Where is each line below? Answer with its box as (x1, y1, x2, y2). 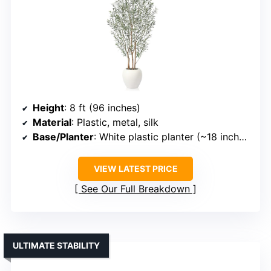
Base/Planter (33, 131, 94, 143)
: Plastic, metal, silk (71, 116, 158, 129)
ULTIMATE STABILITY (13, 240, 100, 251)
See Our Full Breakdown (81, 183, 190, 195)
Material (33, 116, 71, 129)
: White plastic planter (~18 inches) (94, 131, 239, 143)
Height (33, 102, 64, 114)
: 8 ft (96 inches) (64, 102, 140, 114)
